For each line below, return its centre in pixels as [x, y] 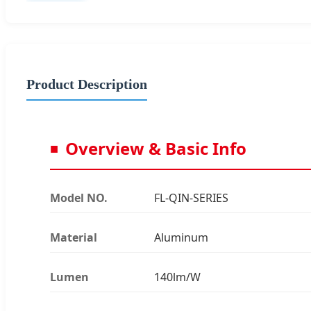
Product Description [87, 84]
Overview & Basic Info [156, 148]
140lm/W [177, 277]
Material [74, 237]
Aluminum [181, 237]
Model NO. [79, 197]
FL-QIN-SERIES [191, 197]
